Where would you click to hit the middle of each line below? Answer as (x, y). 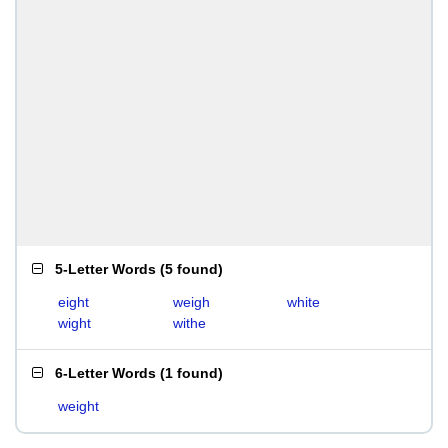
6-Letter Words (105, 373)
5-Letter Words (105, 269)
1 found (191, 373)
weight (78, 406)
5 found (191, 269)
